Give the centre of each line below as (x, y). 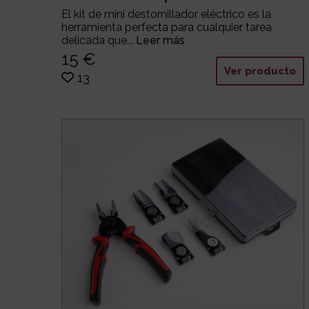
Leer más (161, 40)
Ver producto (260, 71)
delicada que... (99, 40)
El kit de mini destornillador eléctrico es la (167, 14)
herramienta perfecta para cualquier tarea (167, 27)
